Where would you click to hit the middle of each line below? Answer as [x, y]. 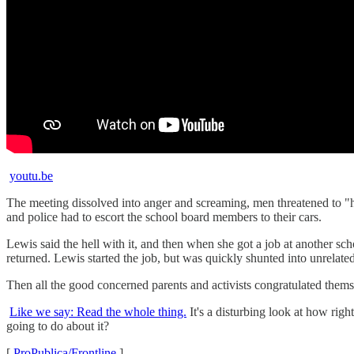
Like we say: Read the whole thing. [98, 311]
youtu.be [31, 175]
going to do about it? [58, 326]
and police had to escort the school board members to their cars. [164, 217]
